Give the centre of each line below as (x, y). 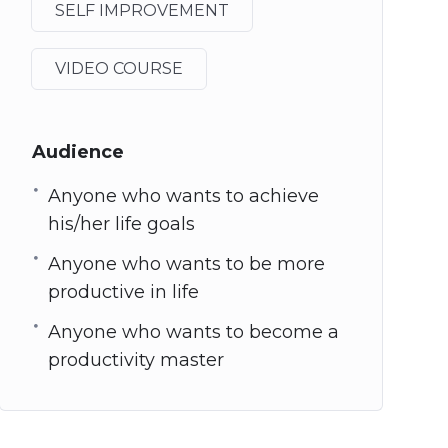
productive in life (123, 292)
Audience (77, 152)
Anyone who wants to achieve (183, 196)
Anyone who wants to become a (193, 332)
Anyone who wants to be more (186, 264)
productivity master (135, 360)
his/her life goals (121, 224)
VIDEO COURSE (118, 69)
